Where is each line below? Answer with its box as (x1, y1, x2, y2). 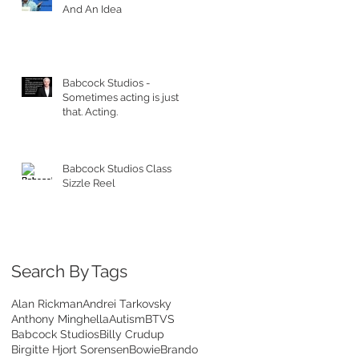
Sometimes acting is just (63, 91, 179, 103)
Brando (160, 342, 198, 356)
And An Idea (63, 2, 122, 15)
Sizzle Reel (63, 176, 115, 189)
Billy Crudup (99, 327, 164, 341)
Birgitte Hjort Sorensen (11, 342, 129, 356)
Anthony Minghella (11, 312, 109, 325)
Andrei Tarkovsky (83, 296, 171, 310)
